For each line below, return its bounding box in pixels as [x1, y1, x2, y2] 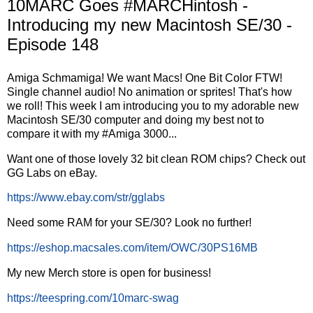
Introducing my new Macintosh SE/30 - [7, 15, 292, 34]
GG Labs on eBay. [7, 166, 97, 179]
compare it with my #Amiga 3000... [7, 127, 177, 140]
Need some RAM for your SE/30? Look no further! [7, 217, 252, 229]
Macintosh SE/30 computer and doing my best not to [7, 113, 264, 126]
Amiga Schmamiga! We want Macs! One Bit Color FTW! [7, 71, 282, 84]
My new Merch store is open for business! [7, 266, 211, 279]
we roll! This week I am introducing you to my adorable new [7, 99, 299, 112]
